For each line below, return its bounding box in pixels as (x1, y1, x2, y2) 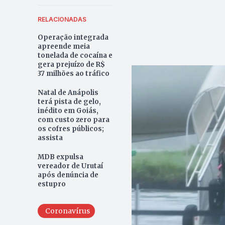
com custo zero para (37, 115, 109, 124)
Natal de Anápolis (37, 88, 98, 97)
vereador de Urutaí (37, 161, 103, 170)
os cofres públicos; (37, 124, 104, 133)
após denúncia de (37, 170, 98, 179)
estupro (37, 179, 66, 188)
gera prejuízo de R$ (37, 60, 105, 69)
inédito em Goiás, (37, 106, 98, 115)
